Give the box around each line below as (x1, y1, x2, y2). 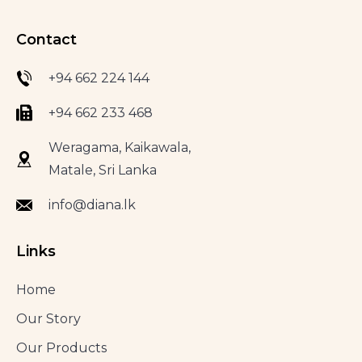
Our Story (16, 311, 81, 327)
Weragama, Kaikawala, (48, 140, 191, 156)
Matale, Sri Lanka (48, 162, 157, 179)
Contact (16, 31, 77, 49)
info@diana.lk (48, 197, 136, 213)
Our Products (16, 340, 107, 356)
